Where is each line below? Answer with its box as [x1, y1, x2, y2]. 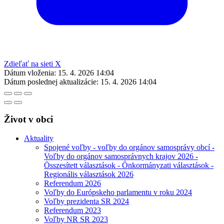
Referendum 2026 [44, 179, 101, 188]
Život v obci [4, 113, 53, 124]
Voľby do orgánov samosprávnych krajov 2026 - [44, 152, 198, 161]
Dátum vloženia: [4, 68, 56, 77]
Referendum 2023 [44, 206, 101, 215]
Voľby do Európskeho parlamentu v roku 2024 [44, 188, 192, 197]
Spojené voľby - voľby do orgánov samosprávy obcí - [44, 143, 214, 152]
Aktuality [24, 134, 53, 143]
